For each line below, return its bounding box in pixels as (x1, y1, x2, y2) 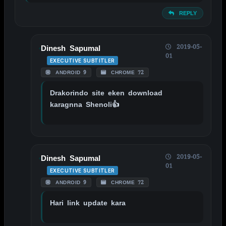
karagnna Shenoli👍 (50, 99, 119, 109)
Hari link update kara (50, 198, 126, 207)
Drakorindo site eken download (50, 88, 162, 97)
